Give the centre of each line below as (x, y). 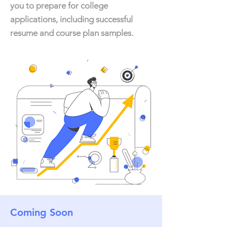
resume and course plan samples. (72, 33)
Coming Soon (42, 212)
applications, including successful (71, 19)
